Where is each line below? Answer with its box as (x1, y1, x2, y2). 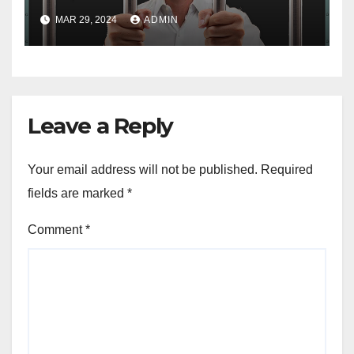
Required (261, 162, 313, 176)
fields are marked (28, 186, 127, 200)
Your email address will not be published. (28, 162, 258, 176)
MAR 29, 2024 (53, 14, 119, 26)
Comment (28, 222, 85, 236)
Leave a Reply (28, 112, 173, 140)
